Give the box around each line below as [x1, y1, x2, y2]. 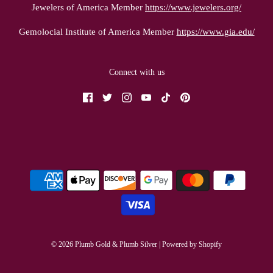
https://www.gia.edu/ [176, 27, 255, 37]
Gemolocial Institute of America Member [18, 27, 177, 37]
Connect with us [108, 68, 165, 77]
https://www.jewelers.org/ [145, 2, 241, 12]
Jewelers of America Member [32, 2, 145, 12]
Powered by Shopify [162, 240, 222, 249]
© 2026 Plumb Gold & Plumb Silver [51, 240, 157, 249]
